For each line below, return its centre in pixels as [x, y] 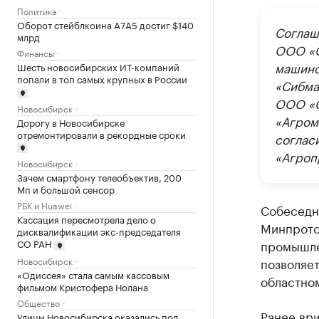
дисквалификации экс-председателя [99, 231]
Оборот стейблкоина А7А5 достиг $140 [105, 24]
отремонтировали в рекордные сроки [101, 134]
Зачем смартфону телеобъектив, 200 [99, 177]
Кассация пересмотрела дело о [87, 219]
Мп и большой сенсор [66, 189]
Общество [38, 302]
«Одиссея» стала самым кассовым [93, 274]
